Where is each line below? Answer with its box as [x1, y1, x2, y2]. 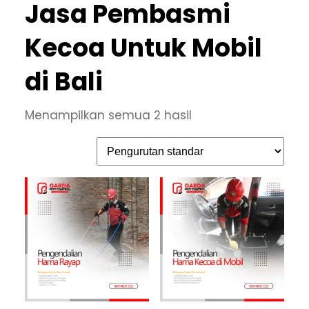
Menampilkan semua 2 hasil [25, 106, 192, 123]
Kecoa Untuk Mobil [25, 30, 262, 66]
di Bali [25, 63, 103, 99]
